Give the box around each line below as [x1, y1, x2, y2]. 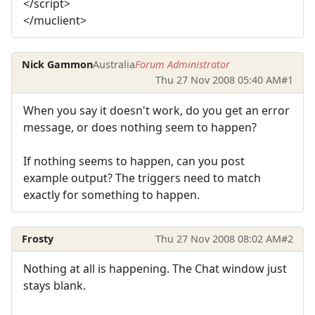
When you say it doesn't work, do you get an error [23, 102, 290, 118]
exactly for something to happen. [23, 186, 200, 202]
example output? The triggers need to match [23, 169, 261, 186]
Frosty [22, 232, 54, 246]
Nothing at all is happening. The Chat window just [23, 261, 287, 277]
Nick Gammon [22, 58, 94, 72]
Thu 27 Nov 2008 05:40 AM [155, 73, 281, 87]
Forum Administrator [135, 58, 231, 72]
